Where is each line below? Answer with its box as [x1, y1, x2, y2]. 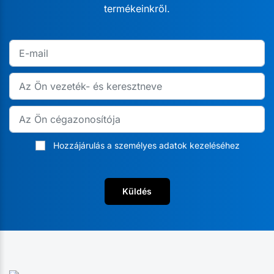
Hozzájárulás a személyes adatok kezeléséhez [53, 139, 240, 150]
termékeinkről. [104, 2, 170, 15]
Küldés [122, 186, 152, 197]
